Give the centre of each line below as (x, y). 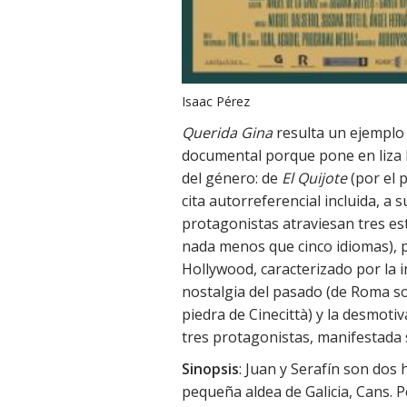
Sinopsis (210, 369)
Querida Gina (227, 133)
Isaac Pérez (216, 102)
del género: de (232, 179)
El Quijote (314, 179)
